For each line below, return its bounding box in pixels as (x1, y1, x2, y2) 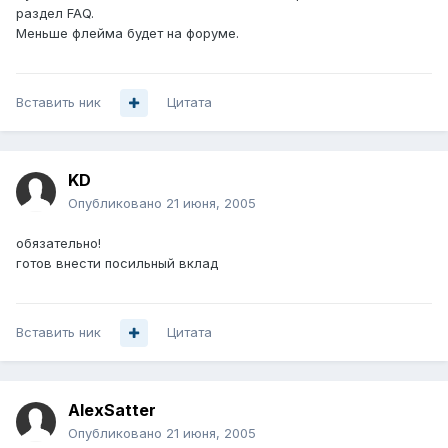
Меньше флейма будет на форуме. (16, 25, 239, 42)
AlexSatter (68, 400, 156, 421)
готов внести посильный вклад (16, 255, 218, 272)
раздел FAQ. (16, 5, 94, 22)
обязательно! (16, 235, 101, 252)
